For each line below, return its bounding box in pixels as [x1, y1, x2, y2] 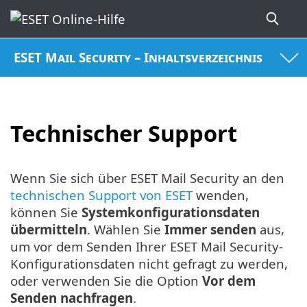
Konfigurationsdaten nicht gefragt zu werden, [10, 255, 288, 273]
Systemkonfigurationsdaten [82, 204, 260, 221]
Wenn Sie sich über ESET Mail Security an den [10, 169, 284, 187]
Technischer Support [10, 117, 237, 149]
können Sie [10, 204, 82, 221]
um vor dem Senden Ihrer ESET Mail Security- [10, 238, 283, 256]
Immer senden [164, 221, 256, 238]
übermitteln [10, 221, 87, 238]
